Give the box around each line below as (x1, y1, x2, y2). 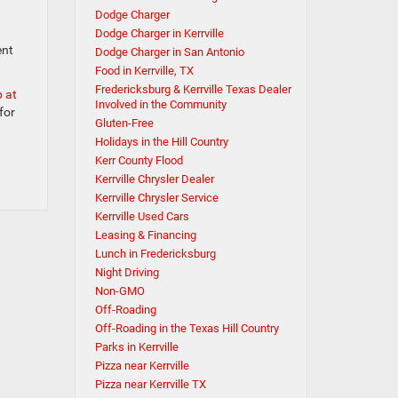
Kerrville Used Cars (94, 210, 189, 223)
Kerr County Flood (94, 154, 183, 167)
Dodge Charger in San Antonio (94, 45, 244, 59)
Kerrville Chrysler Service (94, 191, 219, 204)
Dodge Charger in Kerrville (94, 27, 224, 40)
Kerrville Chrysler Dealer (94, 172, 214, 186)
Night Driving (94, 266, 159, 279)
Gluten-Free (94, 116, 154, 130)
